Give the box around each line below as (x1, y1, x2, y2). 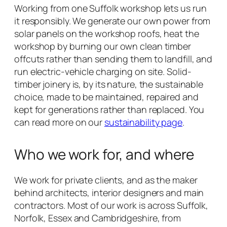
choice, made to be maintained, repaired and (14, 91, 199, 103)
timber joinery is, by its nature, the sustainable (14, 78, 204, 91)
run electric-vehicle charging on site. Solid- (14, 65, 192, 78)
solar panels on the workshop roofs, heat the (14, 27, 199, 40)
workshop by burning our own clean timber (14, 40, 191, 53)
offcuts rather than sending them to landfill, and (14, 53, 213, 65)
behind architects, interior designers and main (14, 186, 204, 199)
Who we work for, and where (14, 144, 195, 164)
